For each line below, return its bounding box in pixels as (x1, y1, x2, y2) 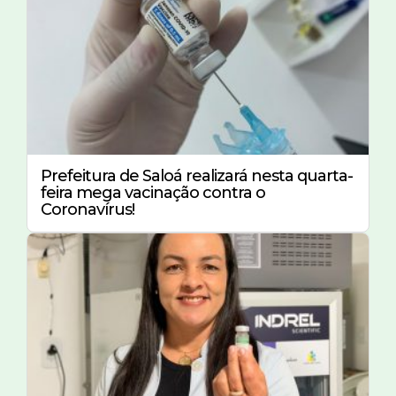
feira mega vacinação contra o (41, 182, 265, 202)
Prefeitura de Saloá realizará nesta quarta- (41, 165, 353, 186)
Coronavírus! (41, 199, 134, 219)
